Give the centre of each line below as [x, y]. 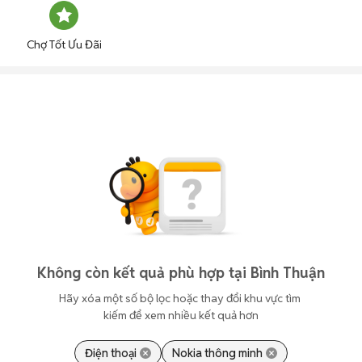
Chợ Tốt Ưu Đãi [64, 44]
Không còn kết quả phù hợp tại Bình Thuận [181, 273]
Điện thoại [111, 353]
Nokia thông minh [217, 353]
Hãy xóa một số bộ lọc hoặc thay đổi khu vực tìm [181, 298]
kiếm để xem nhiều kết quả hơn [181, 315]
